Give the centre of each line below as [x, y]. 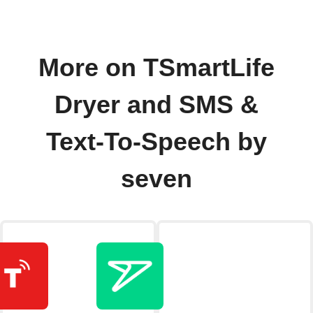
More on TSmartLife [156, 67]
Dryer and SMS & [156, 104]
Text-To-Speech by [156, 141]
